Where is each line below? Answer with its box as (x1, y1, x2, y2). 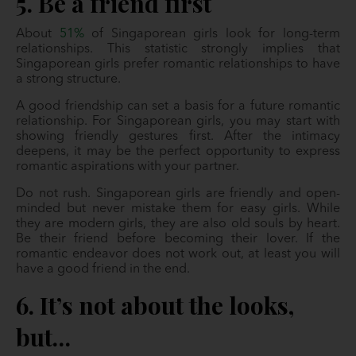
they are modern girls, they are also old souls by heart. (16, 218, 340, 231)
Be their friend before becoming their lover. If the (16, 233, 340, 246)
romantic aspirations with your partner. (16, 161, 242, 174)
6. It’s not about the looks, (16, 289, 294, 322)
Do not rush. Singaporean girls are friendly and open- (16, 188, 340, 201)
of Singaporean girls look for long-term (83, 28, 341, 41)
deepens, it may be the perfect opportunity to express (16, 145, 340, 159)
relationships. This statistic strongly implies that (16, 43, 340, 56)
